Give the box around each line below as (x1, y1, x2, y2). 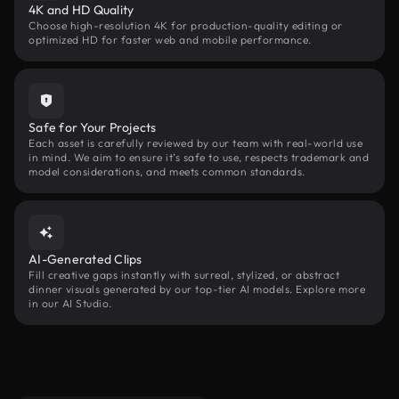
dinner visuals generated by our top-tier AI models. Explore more (28, 282, 365, 296)
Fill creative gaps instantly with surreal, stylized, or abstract (28, 268, 339, 281)
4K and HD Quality (28, 2, 134, 18)
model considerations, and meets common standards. (28, 165, 305, 178)
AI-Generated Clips (28, 251, 142, 267)
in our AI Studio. (28, 297, 112, 310)
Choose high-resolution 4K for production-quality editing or (28, 19, 343, 32)
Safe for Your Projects (28, 119, 157, 135)
